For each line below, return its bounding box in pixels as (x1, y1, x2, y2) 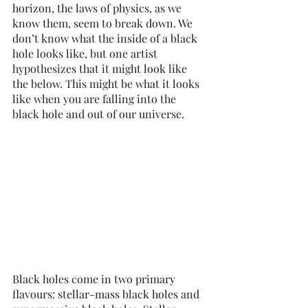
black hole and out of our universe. (12, 107, 187, 121)
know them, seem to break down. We (12, 16, 195, 30)
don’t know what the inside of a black (12, 31, 200, 45)
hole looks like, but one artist (12, 46, 160, 60)
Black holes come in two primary (12, 272, 178, 287)
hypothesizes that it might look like (12, 61, 190, 76)
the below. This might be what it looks (12, 76, 202, 91)
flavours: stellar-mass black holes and (12, 287, 202, 302)
